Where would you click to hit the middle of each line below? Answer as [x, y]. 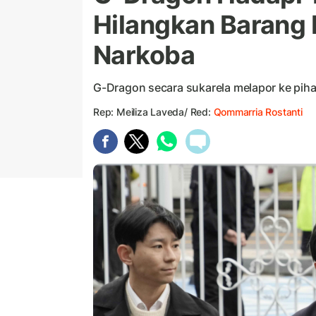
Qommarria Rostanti [258, 112]
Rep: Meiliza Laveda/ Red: [153, 112]
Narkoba [144, 55]
